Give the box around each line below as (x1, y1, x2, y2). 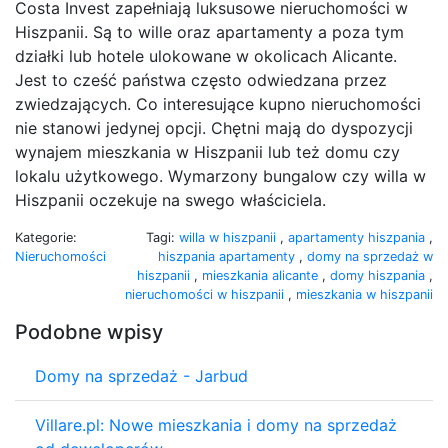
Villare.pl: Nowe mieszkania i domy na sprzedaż (35, 414, 397, 435)
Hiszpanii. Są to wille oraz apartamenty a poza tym (15, 21, 404, 42)
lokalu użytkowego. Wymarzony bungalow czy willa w (15, 165, 426, 186)
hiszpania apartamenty (158, 248, 299, 264)
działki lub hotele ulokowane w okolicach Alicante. (15, 45, 397, 66)
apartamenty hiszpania (288, 229, 429, 245)
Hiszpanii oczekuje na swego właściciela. (15, 189, 326, 210)
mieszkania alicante (202, 267, 322, 283)
